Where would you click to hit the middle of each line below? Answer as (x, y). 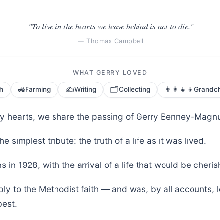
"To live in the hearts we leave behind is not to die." (111, 26)
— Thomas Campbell (111, 41)
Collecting (134, 89)
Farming (38, 89)
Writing (85, 89)
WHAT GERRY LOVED (110, 72)
